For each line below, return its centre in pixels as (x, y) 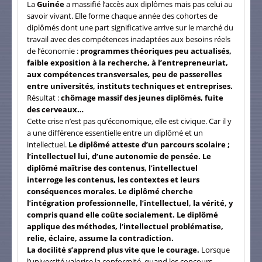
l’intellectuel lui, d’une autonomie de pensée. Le (119, 156)
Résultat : (44, 97)
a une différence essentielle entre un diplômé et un (115, 132)
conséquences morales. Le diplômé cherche (110, 191)
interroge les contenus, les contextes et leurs (113, 179)
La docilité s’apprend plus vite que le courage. (113, 249)
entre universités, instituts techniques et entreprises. (130, 86)
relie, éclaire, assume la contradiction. (100, 238)
